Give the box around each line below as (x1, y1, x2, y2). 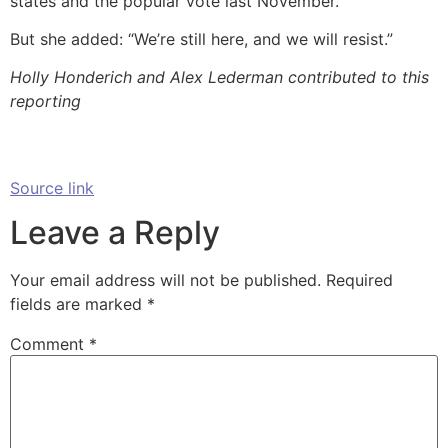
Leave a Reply (10, 213, 220, 253)
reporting (10, 91, 81, 112)
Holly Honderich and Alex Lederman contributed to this (10, 67, 429, 88)
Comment (10, 334, 89, 355)
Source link (10, 177, 94, 198)
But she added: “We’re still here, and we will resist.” (10, 29, 393, 49)
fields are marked (10, 294, 147, 315)
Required (326, 270, 393, 291)
